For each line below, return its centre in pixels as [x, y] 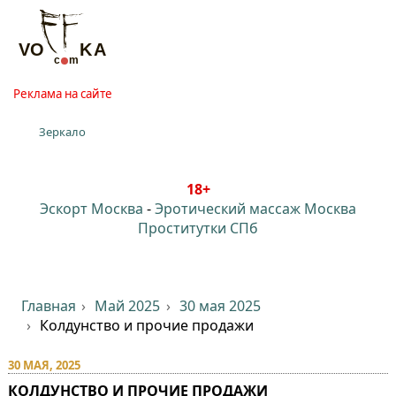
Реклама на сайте [62, 93]
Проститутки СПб [198, 228]
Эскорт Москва [91, 208]
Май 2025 [128, 305]
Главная [48, 305]
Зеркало [63, 131]
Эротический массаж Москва [255, 208]
